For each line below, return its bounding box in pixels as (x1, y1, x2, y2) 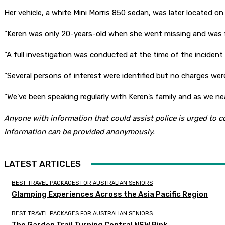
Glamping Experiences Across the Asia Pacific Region (12, 190, 208, 199)
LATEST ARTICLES (4, 159, 81, 169)
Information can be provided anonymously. (4, 127, 155, 137)
